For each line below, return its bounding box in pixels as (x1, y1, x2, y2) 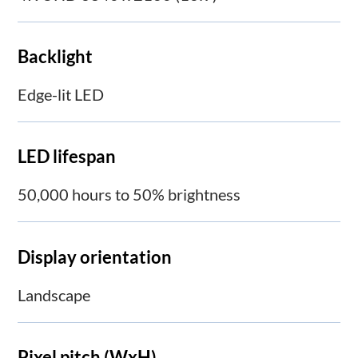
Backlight (18, 46, 93, 68)
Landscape (18, 284, 91, 304)
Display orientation (18, 245, 173, 268)
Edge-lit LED (18, 85, 105, 105)
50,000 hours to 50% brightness (18, 185, 241, 205)
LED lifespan (18, 145, 117, 168)
